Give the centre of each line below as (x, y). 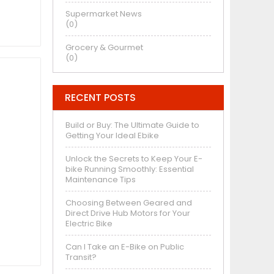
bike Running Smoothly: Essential (130, 169)
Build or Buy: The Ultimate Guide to (132, 125)
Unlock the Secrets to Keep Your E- (134, 158)
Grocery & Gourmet (104, 47)
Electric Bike (89, 223)
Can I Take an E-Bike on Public (125, 246)
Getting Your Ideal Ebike (112, 135)
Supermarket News (104, 13)
